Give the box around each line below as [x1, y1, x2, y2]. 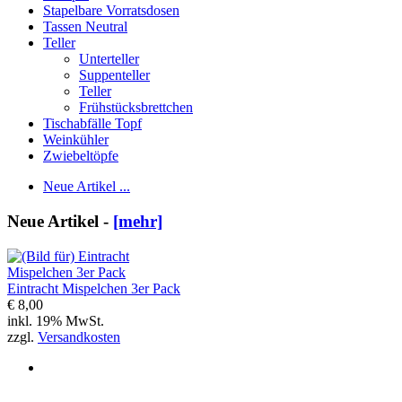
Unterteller [79, 51, 139, 67]
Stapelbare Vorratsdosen [43, 3, 179, 19]
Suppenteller [79, 67, 150, 83]
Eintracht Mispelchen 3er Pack [7, 280, 180, 296]
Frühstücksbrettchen [79, 100, 193, 116]
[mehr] [113, 212, 162, 232]
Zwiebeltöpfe [43, 148, 118, 164]
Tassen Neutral [43, 19, 127, 35]
